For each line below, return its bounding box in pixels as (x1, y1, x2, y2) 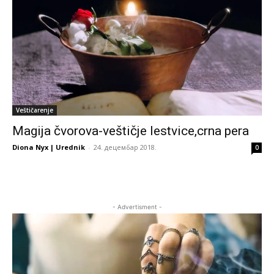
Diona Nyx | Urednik (12, 142, 85, 152)
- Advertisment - (112, 202, 162, 210)
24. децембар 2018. (94, 142, 157, 152)
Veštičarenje (16, 105, 53, 114)
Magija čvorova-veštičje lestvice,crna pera (12, 123, 249, 138)
